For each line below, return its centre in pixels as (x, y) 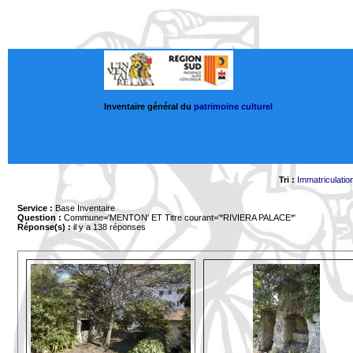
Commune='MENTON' (105, 217)
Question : (39, 217)
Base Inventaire (84, 208)
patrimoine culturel (233, 106)
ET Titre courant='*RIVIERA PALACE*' (222, 217)
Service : (35, 208)
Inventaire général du (149, 106)
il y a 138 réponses (108, 227)
